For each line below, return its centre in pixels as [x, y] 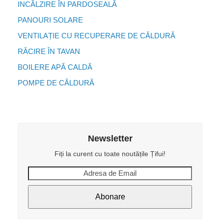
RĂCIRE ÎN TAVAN [49, 51]
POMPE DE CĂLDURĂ [56, 82]
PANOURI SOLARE [50, 20]
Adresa [39, 171]
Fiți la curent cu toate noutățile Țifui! [110, 153]
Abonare [110, 196]
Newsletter [110, 138]
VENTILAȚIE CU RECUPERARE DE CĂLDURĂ [96, 35]
